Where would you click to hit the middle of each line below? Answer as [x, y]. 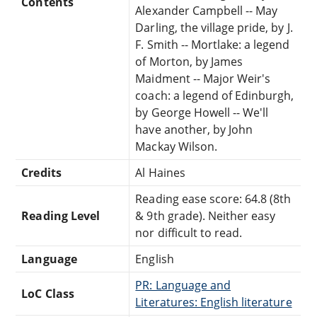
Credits [41, 172]
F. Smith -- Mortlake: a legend [213, 44]
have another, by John [194, 129]
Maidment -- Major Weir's [203, 78]
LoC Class [48, 293]
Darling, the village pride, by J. [214, 27]
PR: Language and [183, 285]
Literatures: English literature [214, 302]
